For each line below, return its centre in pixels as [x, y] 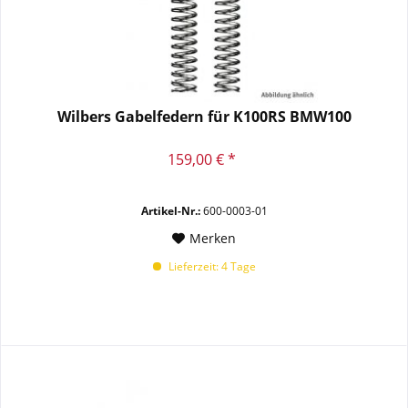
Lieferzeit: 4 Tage [210, 267]
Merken [213, 239]
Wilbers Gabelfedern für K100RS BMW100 [204, 117]
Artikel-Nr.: [170, 211]
